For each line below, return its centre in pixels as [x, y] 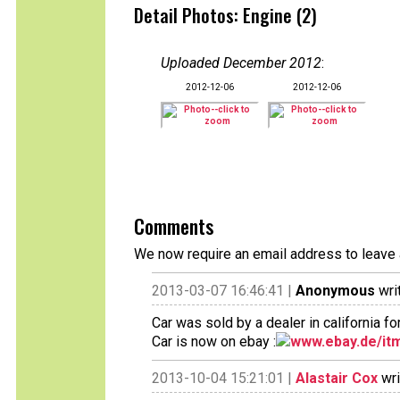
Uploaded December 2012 [241, 63]
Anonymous [335, 291]
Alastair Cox [337, 378]
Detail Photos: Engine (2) [225, 15]
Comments [174, 226]
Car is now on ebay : [214, 342]
